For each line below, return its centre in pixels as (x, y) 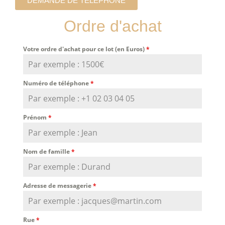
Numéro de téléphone (57, 83)
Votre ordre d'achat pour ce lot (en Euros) (85, 49)
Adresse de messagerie (58, 185)
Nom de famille (47, 151)
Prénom (36, 117)
